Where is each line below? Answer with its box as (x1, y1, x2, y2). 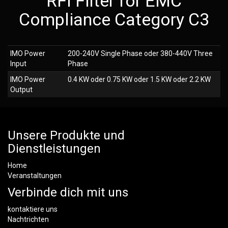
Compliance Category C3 (19, 9, 209, 30)
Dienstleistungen (8, 141, 101, 156)
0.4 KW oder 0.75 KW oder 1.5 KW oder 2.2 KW (68, 75, 211, 84)
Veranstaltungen (8, 172, 62, 180)
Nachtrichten (8, 215, 49, 223)
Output (10, 85, 33, 94)
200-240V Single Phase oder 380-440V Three (68, 49, 213, 58)
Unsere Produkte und (8, 128, 125, 142)
